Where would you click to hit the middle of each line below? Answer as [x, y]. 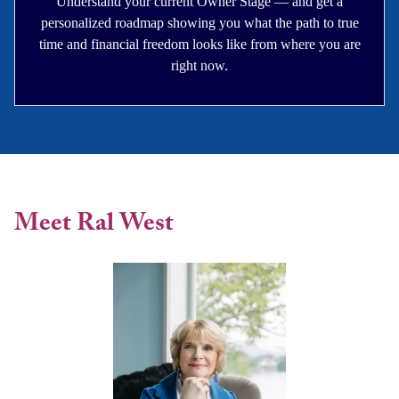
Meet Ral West [94, 223]
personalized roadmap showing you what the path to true [199, 23]
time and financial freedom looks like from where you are [199, 45]
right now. [199, 66]
